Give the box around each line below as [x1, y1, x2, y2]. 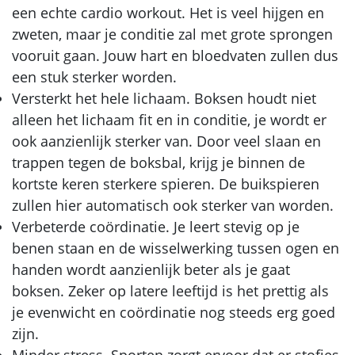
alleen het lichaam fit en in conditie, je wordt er [12, 109, 326, 129]
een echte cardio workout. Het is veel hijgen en [12, 2, 324, 22]
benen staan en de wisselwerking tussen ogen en [12, 238, 339, 258]
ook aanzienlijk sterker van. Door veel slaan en [12, 131, 321, 151]
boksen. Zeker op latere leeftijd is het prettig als [12, 281, 329, 300]
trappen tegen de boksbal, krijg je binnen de [12, 152, 305, 172]
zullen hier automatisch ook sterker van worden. [12, 195, 334, 215]
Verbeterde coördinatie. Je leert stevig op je [12, 216, 300, 236]
